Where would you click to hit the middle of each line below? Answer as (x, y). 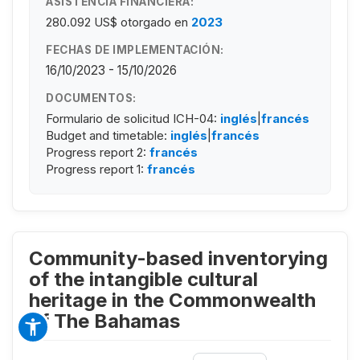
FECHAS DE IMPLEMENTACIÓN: (135, 49)
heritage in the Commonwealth (172, 300)
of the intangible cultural (143, 279)
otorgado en (154, 22)
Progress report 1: (96, 169)
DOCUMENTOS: (91, 98)
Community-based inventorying (178, 258)
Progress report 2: (98, 152)
